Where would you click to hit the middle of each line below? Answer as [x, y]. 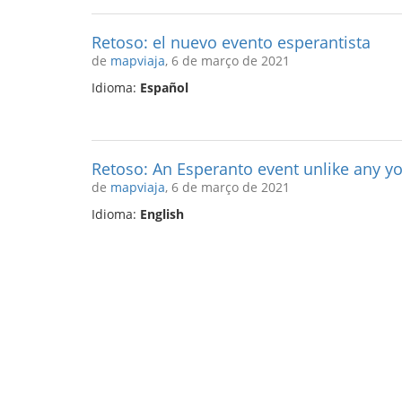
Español [164, 87]
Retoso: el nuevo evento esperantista [231, 42]
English [162, 214]
